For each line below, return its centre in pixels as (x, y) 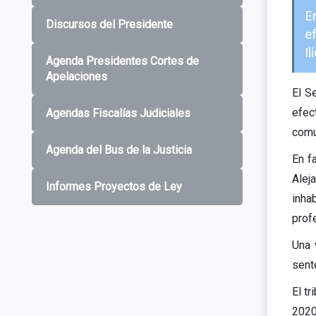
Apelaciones (77, 76)
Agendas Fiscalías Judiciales (118, 113)
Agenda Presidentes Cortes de (122, 61)
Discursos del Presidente (109, 24)
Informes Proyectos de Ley (114, 186)
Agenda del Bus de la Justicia (119, 150)
